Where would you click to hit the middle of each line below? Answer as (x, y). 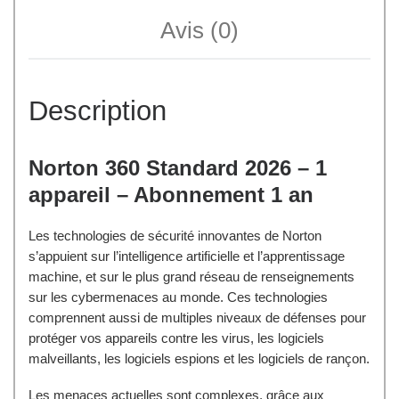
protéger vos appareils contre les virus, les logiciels (176, 338)
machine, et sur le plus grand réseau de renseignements (191, 276)
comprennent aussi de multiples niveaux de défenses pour (197, 317)
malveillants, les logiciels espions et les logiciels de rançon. (199, 358)
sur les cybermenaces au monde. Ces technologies (178, 297)
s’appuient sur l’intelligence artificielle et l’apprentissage (187, 256)
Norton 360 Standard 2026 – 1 (178, 167)
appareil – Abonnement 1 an (171, 194)
